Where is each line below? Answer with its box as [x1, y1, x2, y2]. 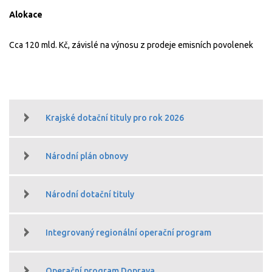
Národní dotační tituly [46, 189, 134, 199]
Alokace [9, 9, 48, 19]
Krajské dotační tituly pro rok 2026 [46, 112, 184, 123]
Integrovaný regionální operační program [46, 227, 211, 237]
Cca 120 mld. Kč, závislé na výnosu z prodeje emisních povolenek [9, 39, 253, 50]
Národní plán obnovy [46, 151, 128, 161]
